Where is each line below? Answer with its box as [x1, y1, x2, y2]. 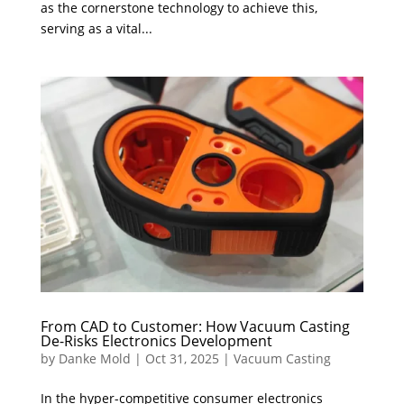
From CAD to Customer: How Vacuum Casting [40, 316, 350, 336]
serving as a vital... [40, 19, 152, 37]
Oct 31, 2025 [144, 349, 219, 367]
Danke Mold [58, 349, 131, 367]
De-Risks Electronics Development [40, 330, 272, 351]
